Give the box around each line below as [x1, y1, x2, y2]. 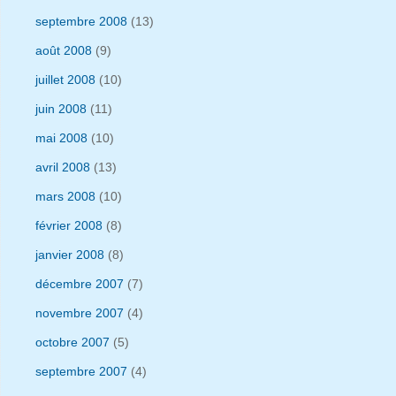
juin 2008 [35, 101, 87, 116]
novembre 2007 [35, 305, 124, 320]
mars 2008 [35, 188, 95, 203]
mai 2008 [35, 130, 88, 145]
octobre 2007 [35, 334, 110, 349]
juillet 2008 [35, 72, 95, 87]
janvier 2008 [35, 247, 104, 262]
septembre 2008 [35, 13, 127, 28]
